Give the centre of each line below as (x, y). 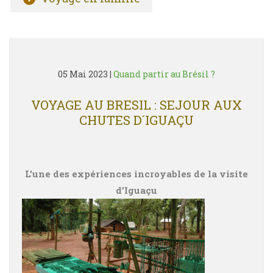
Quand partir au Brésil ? (164, 74)
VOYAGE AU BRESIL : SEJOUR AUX (136, 105)
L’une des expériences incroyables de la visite (136, 174)
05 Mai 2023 (83, 74)
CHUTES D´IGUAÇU (136, 120)
